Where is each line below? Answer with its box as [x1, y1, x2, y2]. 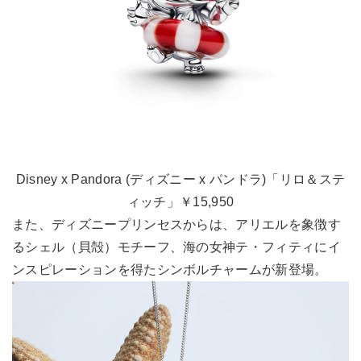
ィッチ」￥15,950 [127, 195, 234, 210]
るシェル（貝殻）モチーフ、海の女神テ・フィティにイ [12, 240, 341, 255]
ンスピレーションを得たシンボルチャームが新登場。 [12, 263, 328, 277]
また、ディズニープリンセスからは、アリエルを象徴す [12, 218, 341, 232]
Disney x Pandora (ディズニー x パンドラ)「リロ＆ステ [15, 172, 346, 187]
